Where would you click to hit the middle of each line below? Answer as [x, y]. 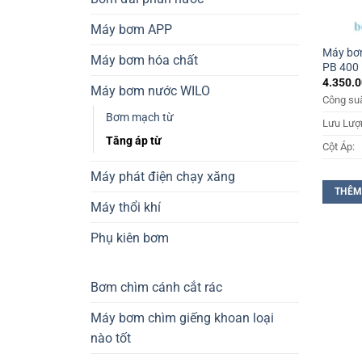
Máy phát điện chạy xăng [163, 177]
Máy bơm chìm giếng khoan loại [182, 318]
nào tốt [111, 339]
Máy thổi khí [126, 208]
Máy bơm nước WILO [150, 91]
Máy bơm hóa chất [144, 61]
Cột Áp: [339, 147]
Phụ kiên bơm [130, 238]
